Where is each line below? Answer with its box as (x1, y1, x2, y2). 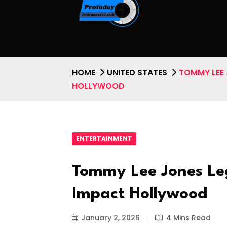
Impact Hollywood (72, 186, 207, 202)
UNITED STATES (107, 66, 167, 79)
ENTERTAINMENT (76, 134, 132, 143)
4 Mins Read (166, 213, 211, 223)
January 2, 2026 (81, 213, 140, 223)
